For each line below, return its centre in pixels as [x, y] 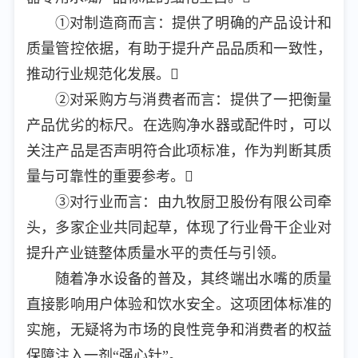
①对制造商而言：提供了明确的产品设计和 [193, 23]
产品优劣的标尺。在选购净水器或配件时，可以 [179, 125]
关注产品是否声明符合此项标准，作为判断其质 [179, 151]
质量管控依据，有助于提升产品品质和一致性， [179, 49]
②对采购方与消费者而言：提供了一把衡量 [193, 100]
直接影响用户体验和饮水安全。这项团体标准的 [179, 304]
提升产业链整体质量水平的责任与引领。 [156, 253]
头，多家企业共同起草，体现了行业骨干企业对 [179, 228]
